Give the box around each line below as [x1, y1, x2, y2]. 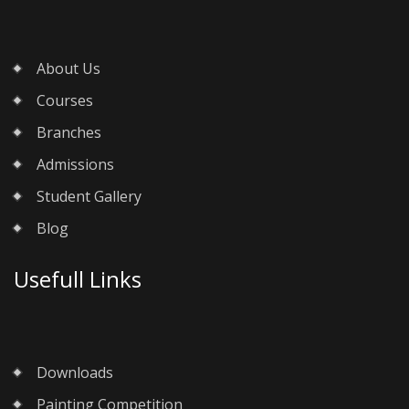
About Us [37, 58, 100, 79]
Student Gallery [37, 186, 142, 207]
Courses [37, 90, 93, 111]
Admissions [37, 154, 114, 175]
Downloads [37, 362, 113, 383]
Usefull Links [14, 264, 142, 295]
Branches [37, 122, 101, 143]
